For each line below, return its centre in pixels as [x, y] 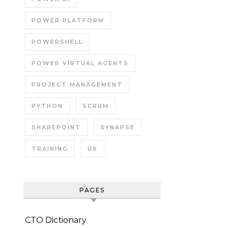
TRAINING [50, 149]
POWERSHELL [57, 42]
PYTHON [47, 106]
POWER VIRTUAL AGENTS [80, 63]
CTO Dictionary [56, 220]
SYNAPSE [118, 127]
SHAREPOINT [56, 127]
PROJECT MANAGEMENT [77, 84]
